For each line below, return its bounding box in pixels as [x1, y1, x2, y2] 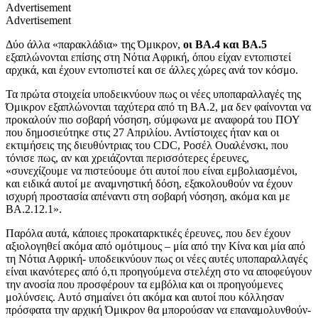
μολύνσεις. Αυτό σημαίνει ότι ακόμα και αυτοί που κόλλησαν [6, 291, 284, 304]
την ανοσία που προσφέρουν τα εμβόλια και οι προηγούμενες [6, 278, 283, 291]
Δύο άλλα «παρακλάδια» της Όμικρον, [6, 38, 180, 51]
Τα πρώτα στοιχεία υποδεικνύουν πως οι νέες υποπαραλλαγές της [6, 88, 301, 101]
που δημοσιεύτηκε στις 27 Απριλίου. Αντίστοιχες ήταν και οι [6, 126, 279, 139]
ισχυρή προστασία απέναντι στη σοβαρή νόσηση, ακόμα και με [6, 190, 290, 203]
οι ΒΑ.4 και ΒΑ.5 [180, 38, 267, 51]
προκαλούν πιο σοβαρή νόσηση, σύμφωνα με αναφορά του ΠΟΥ [6, 114, 300, 126]
